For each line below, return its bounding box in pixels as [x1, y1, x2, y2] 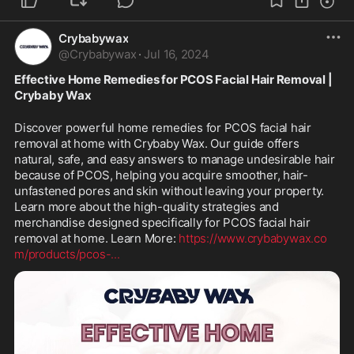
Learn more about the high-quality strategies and [14, 199, 279, 214]
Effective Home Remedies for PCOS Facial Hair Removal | [14, 72, 333, 87]
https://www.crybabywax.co [179, 231, 327, 246]
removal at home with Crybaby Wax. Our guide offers [14, 136, 299, 151]
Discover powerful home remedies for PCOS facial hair [14, 120, 312, 135]
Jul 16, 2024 [144, 47, 209, 62]
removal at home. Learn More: [14, 231, 179, 246]
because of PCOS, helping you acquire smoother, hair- [14, 168, 309, 183]
